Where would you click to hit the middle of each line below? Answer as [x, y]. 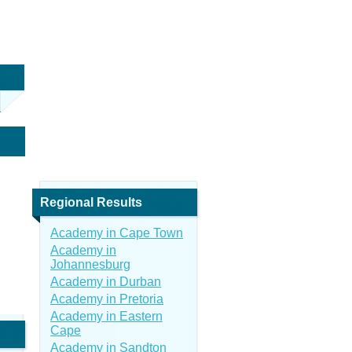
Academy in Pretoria [107, 299]
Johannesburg [90, 264]
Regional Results [91, 202]
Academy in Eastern [106, 316]
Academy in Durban [106, 282]
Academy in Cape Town [117, 233]
